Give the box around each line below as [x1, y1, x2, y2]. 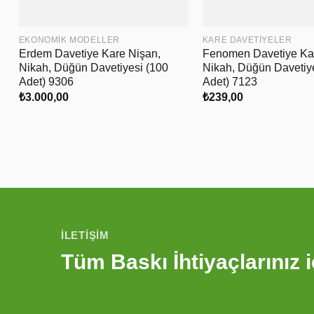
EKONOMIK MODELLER [18, 35, 120, 46]
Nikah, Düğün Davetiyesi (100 [18, 62, 168, 74]
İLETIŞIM [61, 228, 109, 241]
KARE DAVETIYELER [202, 35, 292, 46]
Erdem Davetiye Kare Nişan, [18, 48, 161, 60]
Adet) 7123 [202, 76, 257, 88]
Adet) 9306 [18, 76, 74, 88]
